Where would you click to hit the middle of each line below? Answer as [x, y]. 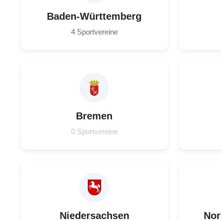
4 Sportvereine [94, 32]
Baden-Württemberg [94, 17]
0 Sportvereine [94, 132]
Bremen [94, 116]
